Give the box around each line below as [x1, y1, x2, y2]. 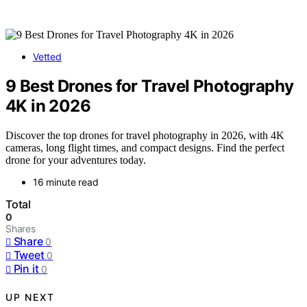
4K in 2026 [5, 95, 91, 116]
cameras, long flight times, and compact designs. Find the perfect [5, 141, 284, 153]
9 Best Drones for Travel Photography [5, 75, 294, 96]
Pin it [13, 261, 39, 275]
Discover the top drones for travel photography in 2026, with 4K [5, 129, 284, 141]
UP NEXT [5, 291, 55, 304]
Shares [5, 222, 36, 234]
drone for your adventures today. [5, 153, 146, 166]
